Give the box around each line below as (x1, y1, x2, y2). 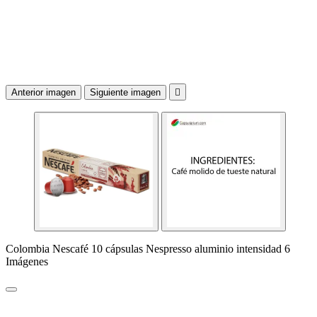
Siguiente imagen (90, 87, 161, 98)
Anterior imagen (11, 87, 76, 98)
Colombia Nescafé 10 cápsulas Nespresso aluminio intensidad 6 (6, 243, 290, 255)
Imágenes (6, 255, 48, 267)
